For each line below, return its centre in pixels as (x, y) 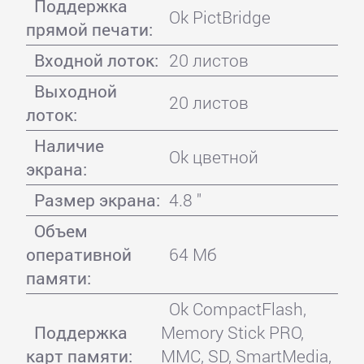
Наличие (69, 145)
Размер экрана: (97, 199)
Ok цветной (213, 156)
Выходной (75, 91)
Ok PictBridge (219, 17)
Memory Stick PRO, (232, 332)
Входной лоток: (96, 60)
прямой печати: (89, 29)
